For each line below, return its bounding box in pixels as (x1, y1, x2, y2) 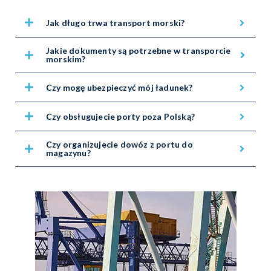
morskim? (46, 54, 86, 65)
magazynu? (46, 148, 91, 158)
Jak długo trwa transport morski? (46, 17, 185, 28)
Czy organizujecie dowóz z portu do (46, 139, 193, 150)
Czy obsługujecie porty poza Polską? (46, 111, 195, 122)
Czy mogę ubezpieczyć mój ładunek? (46, 82, 193, 93)
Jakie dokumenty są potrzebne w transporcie (46, 45, 231, 56)
